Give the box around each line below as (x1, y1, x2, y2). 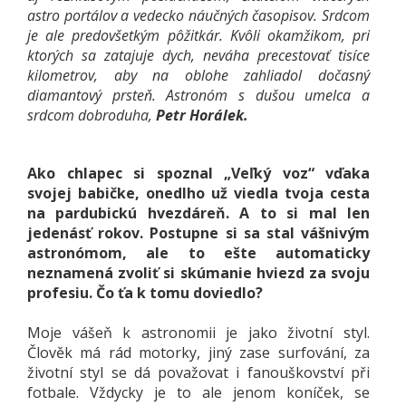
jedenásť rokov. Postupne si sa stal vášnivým (27, 223, 370, 243)
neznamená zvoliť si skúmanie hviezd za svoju (27, 263, 370, 283)
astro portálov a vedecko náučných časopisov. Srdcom (27, 5, 370, 25)
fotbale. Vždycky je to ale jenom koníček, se (27, 382, 370, 402)
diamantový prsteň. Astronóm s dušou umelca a (27, 85, 370, 105)
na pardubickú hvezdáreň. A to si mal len (27, 203, 370, 223)
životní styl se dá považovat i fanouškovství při (27, 362, 370, 382)
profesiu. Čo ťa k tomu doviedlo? (27, 283, 263, 303)
